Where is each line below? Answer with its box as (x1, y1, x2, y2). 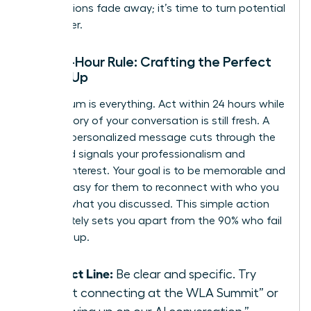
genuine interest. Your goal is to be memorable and (26, 165, 285, 177)
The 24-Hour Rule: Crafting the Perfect (26, 55, 271, 69)
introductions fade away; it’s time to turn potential (26, 3, 285, 15)
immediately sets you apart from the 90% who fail (26, 215, 282, 227)
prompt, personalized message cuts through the (26, 132, 276, 144)
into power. (26, 19, 83, 31)
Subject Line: (40, 265, 113, 281)
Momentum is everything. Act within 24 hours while (26, 99, 285, 110)
